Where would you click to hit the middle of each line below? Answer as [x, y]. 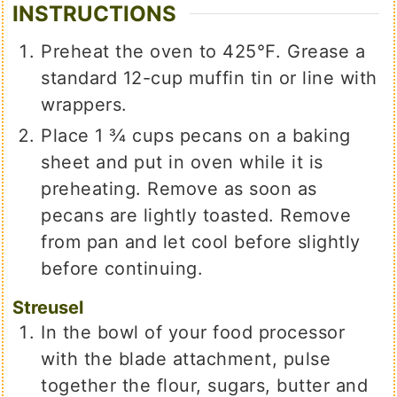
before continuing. [122, 269]
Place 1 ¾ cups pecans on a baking [196, 136]
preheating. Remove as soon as [179, 189]
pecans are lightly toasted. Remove [196, 216]
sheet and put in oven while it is [182, 163]
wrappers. [84, 105]
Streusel [48, 308]
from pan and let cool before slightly [201, 242]
